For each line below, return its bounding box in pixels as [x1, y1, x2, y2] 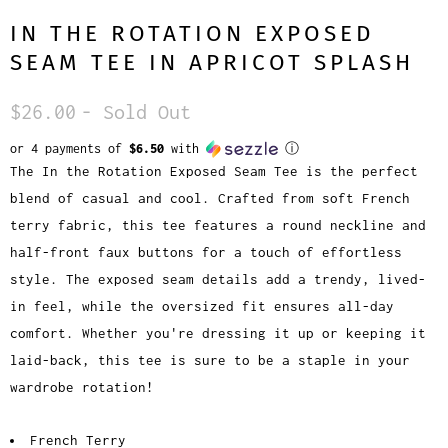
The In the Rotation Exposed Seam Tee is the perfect [10, 163, 418, 180]
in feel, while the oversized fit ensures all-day [10, 298, 394, 315]
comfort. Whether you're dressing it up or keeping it [10, 325, 426, 342]
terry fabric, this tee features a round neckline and [10, 217, 426, 234]
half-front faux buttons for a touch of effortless [10, 244, 402, 261]
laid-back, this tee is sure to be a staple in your [10, 352, 410, 369]
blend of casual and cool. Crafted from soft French [10, 190, 410, 207]
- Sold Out [81, 100, 191, 124]
